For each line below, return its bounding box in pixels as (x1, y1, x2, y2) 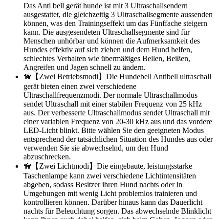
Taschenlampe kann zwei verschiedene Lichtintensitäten (23, 171, 196, 180)
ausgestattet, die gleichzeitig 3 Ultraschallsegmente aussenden (23, 10, 213, 19)
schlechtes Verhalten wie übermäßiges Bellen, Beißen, (23, 54, 190, 63)
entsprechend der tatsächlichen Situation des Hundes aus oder (23, 134, 213, 143)
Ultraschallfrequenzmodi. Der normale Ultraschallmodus (23, 90, 197, 99)
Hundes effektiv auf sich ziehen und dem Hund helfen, (23, 45, 192, 54)
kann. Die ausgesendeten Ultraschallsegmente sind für (23, 27, 190, 36)
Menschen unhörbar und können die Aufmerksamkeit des (23, 36, 200, 45)
